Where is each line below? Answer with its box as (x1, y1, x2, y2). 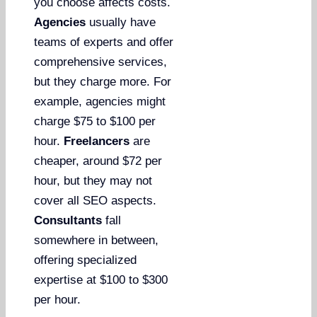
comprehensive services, (34, 54, 168, 69)
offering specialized (34, 253, 137, 267)
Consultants (34, 213, 103, 227)
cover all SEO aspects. (34, 193, 157, 207)
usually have (86, 15, 156, 29)
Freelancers (64, 134, 130, 148)
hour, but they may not (34, 173, 153, 188)
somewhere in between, (34, 233, 159, 247)
